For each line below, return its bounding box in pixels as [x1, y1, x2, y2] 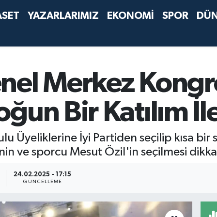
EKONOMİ [107, 11, 155, 21]
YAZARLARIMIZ [28, 11, 99, 21]
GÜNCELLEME [23, 179, 62, 185]
